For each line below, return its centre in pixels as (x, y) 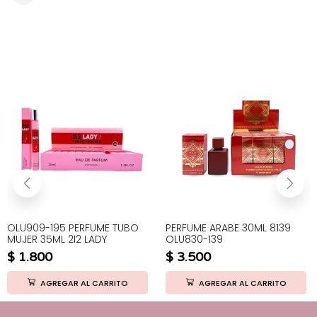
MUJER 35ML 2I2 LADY (57, 240)
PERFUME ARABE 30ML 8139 (228, 228)
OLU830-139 (194, 240)
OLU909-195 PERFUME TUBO (73, 228)
